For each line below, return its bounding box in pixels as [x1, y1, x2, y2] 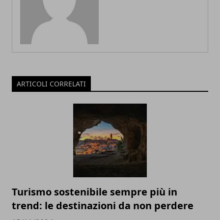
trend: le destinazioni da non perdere [12, 199, 193, 213]
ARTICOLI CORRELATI [17, 79, 86, 89]
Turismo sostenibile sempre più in [12, 185, 177, 199]
